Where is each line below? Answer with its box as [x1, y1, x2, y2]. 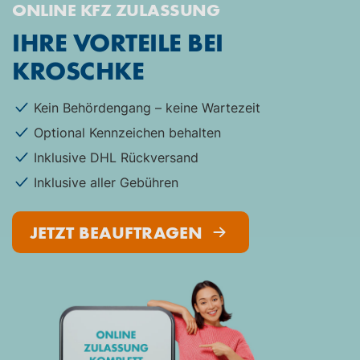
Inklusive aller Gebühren [34, 174, 178, 190]
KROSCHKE [12, 52, 144, 86]
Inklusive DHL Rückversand [34, 149, 198, 166]
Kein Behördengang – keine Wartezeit [34, 99, 260, 116]
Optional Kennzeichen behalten [34, 124, 221, 141]
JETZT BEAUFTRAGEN [30, 219, 207, 243]
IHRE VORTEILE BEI [12, 24, 223, 58]
